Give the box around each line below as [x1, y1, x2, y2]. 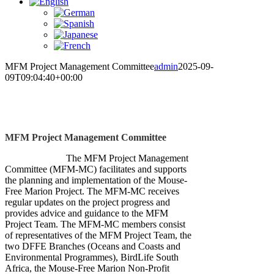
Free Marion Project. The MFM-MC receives [5, 186, 179, 196]
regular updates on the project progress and [5, 197, 170, 207]
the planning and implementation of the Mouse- [5, 175, 187, 185]
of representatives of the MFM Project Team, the [5, 230, 191, 240]
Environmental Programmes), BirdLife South [5, 252, 179, 262]
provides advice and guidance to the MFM [5, 208, 168, 218]
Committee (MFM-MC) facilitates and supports [5, 164, 187, 174]
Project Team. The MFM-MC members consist [5, 219, 185, 229]
